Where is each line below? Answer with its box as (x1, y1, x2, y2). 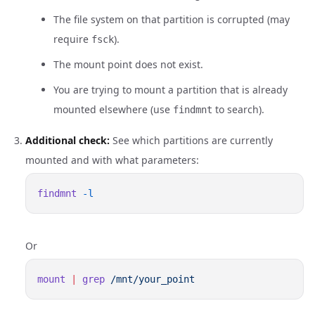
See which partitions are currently (110, 134, 273, 147)
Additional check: (25, 134, 110, 147)
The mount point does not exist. (53, 58, 203, 71)
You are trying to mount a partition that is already (53, 83, 288, 96)
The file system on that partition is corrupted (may (53, 13, 290, 26)
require (53, 32, 91, 46)
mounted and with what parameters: (25, 153, 199, 167)
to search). (212, 103, 264, 116)
